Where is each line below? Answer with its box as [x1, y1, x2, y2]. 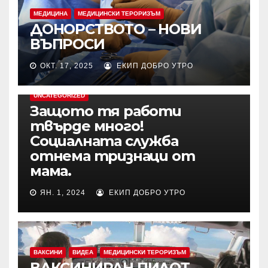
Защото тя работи [30, 102, 181, 120]
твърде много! [30, 117, 144, 135]
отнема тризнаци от [30, 147, 195, 165]
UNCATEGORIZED [33, 92, 85, 99]
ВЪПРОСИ [30, 35, 105, 53]
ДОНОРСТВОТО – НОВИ [30, 20, 202, 38]
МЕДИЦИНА [33, 10, 68, 17]
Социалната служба [30, 132, 178, 150]
